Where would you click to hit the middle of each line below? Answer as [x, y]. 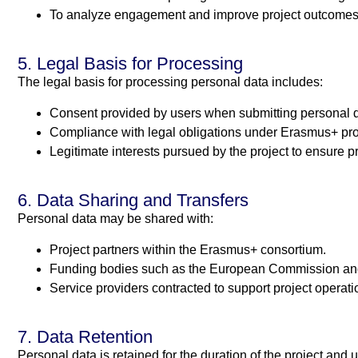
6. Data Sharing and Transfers [133, 201]
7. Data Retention [85, 336]
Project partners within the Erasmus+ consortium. [188, 249]
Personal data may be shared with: [115, 219]
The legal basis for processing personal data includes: [170, 82]
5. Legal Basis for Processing [130, 64]
